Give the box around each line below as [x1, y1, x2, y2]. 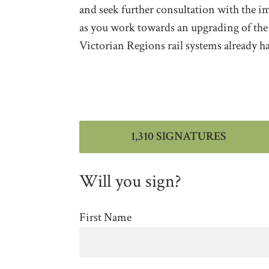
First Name [79, 210, 131, 226]
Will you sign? [79, 170, 181, 194]
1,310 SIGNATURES [131, 128, 227, 145]
